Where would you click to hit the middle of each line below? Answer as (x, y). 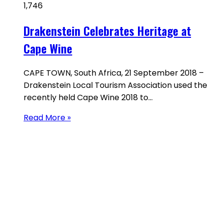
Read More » (47, 118)
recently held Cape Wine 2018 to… (88, 98)
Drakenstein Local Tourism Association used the (115, 85)
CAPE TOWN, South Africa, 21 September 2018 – (114, 73)
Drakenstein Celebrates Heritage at (107, 31)
